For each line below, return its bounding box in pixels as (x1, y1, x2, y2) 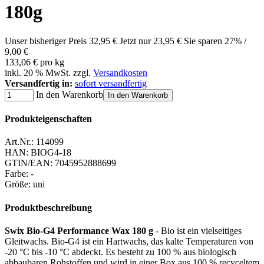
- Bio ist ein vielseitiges (153, 225, 242, 236)
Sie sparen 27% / (184, 35, 246, 46)
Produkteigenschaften (5, 114, 92, 124)
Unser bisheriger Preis (5, 35, 89, 46)
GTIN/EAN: (5, 158, 52, 169)
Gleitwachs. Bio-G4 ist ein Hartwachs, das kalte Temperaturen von (5, 236, 253, 246)
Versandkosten (93, 67, 147, 78)
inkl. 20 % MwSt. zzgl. (5, 67, 93, 78)
